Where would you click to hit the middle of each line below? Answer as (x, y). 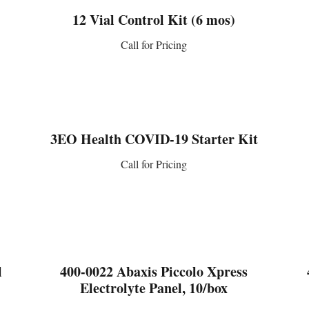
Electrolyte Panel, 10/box (154, 288)
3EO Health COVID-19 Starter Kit (154, 139)
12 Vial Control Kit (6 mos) (154, 20)
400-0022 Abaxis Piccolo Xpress (154, 271)
